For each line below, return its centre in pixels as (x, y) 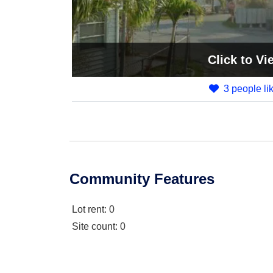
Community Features (142, 179)
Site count (94, 226)
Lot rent (88, 209)
